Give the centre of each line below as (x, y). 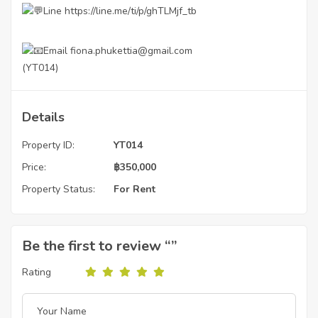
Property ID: (48, 145)
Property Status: (59, 189)
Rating (37, 272)
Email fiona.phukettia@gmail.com (118, 51)
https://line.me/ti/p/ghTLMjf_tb (131, 11)
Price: (34, 167)
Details (43, 117)
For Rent (135, 189)
